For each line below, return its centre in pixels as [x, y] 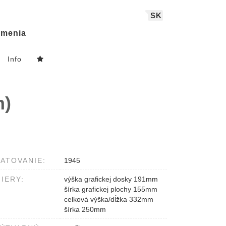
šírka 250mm [85, 210]
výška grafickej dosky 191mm [111, 179]
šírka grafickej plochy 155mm [111, 189]
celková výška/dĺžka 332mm [109, 200]
